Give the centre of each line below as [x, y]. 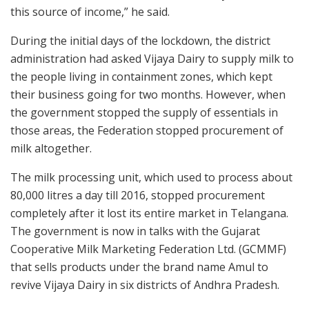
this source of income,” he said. [90, 11]
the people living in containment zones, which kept [141, 76]
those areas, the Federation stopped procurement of [147, 130]
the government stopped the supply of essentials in [144, 112]
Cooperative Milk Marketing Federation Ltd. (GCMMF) [148, 249]
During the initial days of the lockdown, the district [140, 40]
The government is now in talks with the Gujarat [135, 231]
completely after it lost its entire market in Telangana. [149, 213]
